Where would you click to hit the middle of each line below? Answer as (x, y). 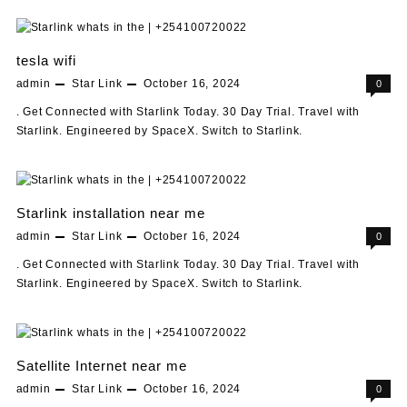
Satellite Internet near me (101, 365)
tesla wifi (46, 61)
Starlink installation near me (110, 213)
